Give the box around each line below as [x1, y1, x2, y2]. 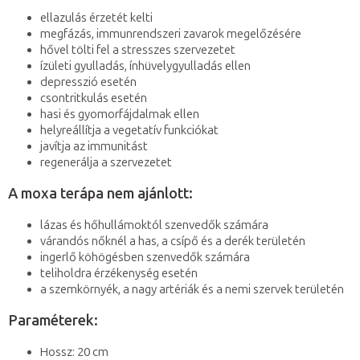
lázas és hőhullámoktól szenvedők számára [40, 218, 268, 233]
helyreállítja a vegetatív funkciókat [40, 123, 219, 138]
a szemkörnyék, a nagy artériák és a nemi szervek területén [40, 282, 344, 297]
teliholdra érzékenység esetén [40, 266, 198, 281]
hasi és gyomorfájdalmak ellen [40, 107, 199, 122]
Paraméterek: [8, 312, 98, 330]
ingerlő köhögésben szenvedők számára [40, 250, 250, 265]
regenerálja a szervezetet [40, 155, 172, 170]
